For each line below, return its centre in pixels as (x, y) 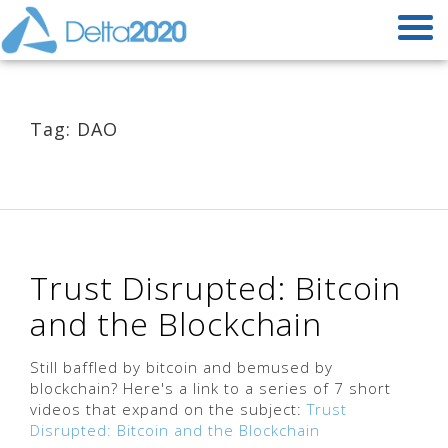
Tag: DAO (74, 129)
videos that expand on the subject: (168, 409)
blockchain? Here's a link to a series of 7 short (210, 388)
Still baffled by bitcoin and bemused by (181, 367)
